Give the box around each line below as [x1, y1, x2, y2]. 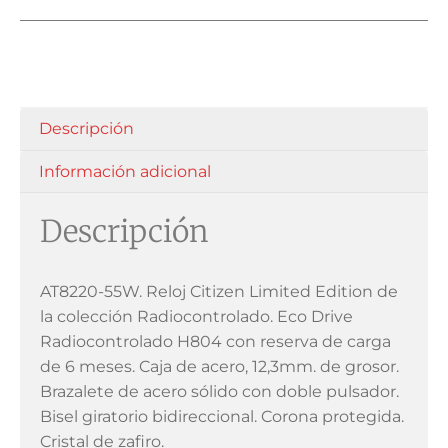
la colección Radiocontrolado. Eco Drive [40, 307, 353, 327]
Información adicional [39, 161, 212, 181]
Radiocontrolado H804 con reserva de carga [40, 332, 391, 352]
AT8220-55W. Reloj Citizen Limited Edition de [40, 282, 398, 302]
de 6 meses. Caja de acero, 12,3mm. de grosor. [40, 357, 399, 377]
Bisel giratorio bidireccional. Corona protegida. [40, 407, 404, 427]
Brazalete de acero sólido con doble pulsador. [40, 382, 399, 402]
